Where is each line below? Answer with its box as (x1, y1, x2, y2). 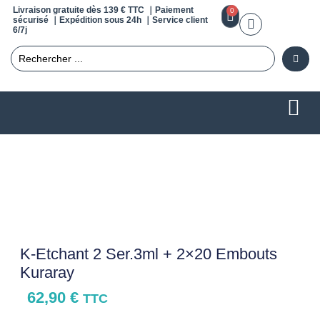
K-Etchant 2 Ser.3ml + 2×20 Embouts (19, 244, 277, 263)
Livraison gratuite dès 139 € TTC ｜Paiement (13, 5, 194, 15)
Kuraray (19, 263, 74, 281)
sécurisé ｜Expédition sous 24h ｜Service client (13, 15, 209, 25)
